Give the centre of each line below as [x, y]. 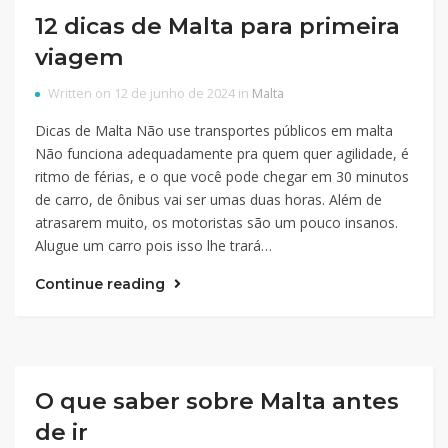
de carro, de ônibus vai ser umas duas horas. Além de [208, 199]
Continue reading [102, 284]
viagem [79, 57]
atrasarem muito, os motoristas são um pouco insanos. [216, 222]
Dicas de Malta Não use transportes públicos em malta [214, 130]
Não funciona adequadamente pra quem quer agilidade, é [222, 153]
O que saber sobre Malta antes [217, 401]
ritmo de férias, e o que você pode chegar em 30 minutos [222, 176]
